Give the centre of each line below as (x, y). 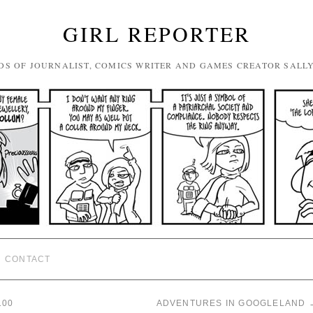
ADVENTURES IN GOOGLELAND (232, 303)
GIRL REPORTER (156, 34)
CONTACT (28, 259)
